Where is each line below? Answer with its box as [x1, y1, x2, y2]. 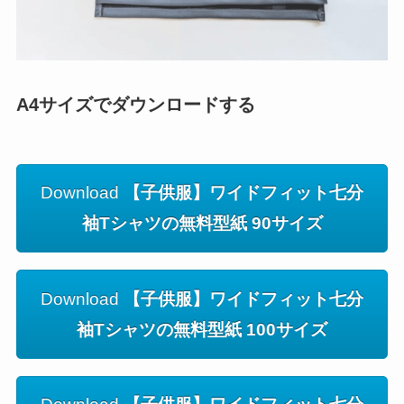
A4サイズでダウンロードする [15, 95, 255, 115]
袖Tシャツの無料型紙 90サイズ [81, 214, 323, 234]
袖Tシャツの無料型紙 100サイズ [77, 319, 327, 339]
